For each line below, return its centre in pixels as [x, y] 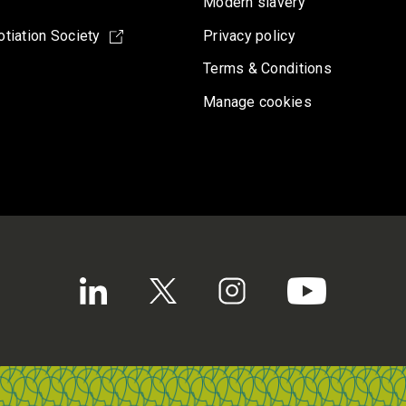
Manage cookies [257, 102]
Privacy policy [249, 35]
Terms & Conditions [267, 69]
